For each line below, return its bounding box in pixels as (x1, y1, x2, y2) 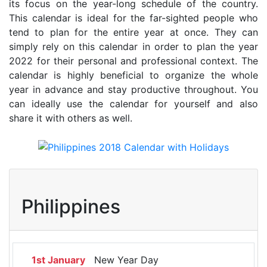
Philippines (21, 195, 120, 219)
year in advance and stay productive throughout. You (9, 83, 258, 95)
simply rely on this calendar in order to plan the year (9, 40, 258, 52)
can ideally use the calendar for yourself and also (9, 97, 258, 110)
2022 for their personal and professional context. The (9, 54, 258, 67)
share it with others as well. (9, 111, 132, 124)
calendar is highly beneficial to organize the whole (9, 69, 258, 81)
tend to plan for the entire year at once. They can (9, 26, 258, 38)
